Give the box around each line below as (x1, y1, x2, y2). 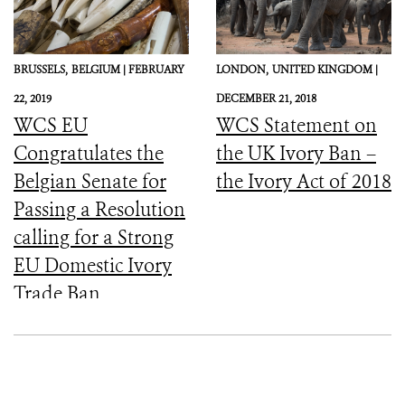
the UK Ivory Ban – (216, 140, 376, 166)
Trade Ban (14, 280, 100, 306)
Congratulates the (14, 140, 164, 166)
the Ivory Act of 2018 (216, 168, 391, 194)
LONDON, (216, 61, 268, 77)
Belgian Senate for (14, 168, 166, 194)
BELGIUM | (71, 61, 128, 77)
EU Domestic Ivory (14, 252, 172, 278)
